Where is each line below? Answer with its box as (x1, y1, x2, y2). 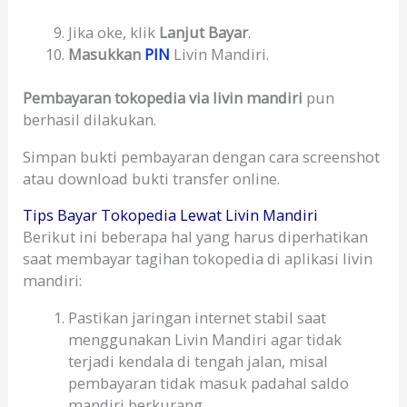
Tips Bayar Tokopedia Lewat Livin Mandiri (23, 204, 319, 226)
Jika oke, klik (67, 21, 159, 43)
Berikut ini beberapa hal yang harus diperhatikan (23, 226, 369, 248)
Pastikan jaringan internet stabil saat (67, 306, 326, 328)
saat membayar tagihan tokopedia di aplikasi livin (23, 248, 373, 270)
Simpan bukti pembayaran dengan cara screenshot (23, 145, 381, 167)
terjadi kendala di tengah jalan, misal (67, 350, 328, 372)
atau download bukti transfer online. (23, 167, 281, 189)
